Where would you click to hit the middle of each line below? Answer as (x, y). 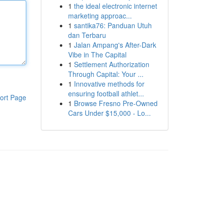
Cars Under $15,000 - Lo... (109, 113)
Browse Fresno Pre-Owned (116, 103)
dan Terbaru (87, 35)
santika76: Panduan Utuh (113, 25)
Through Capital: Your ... (106, 74)
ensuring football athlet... (106, 93)
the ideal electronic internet (115, 6)
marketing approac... (100, 16)
